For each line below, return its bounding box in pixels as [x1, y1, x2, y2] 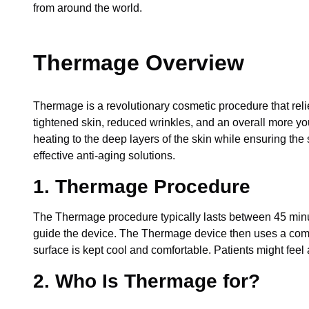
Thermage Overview [33, 50, 244, 75]
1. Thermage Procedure [33, 176, 250, 197]
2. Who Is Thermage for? [33, 270, 260, 292]
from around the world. [33, 2, 142, 14]
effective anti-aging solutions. [33, 150, 175, 161]
